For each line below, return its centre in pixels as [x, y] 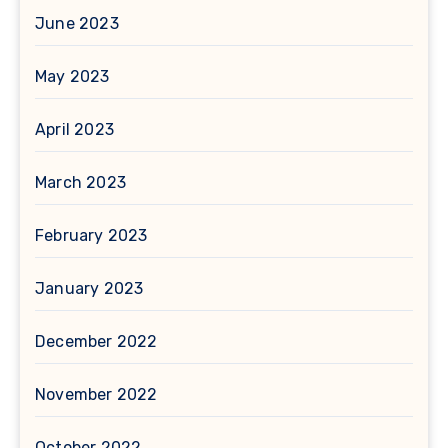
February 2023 [91, 236]
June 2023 [77, 24]
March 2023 [80, 183]
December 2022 [96, 342]
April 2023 [74, 130]
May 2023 [72, 77]
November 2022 [96, 395]
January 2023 [89, 289]
